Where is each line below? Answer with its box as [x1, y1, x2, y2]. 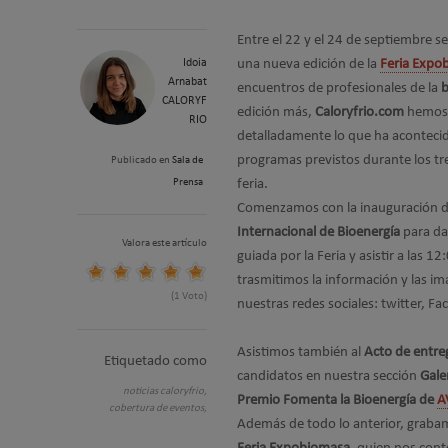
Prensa [173, 177, 203, 188]
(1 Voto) [171, 291, 207, 302]
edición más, [237, 105, 315, 120]
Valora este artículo [122, 238, 207, 249]
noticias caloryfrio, [123, 386, 207, 397]
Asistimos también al [237, 345, 364, 360]
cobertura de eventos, [109, 403, 207, 414]
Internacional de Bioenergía [237, 225, 400, 240]
